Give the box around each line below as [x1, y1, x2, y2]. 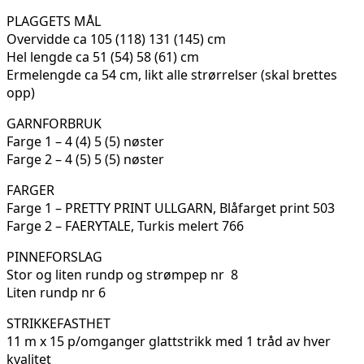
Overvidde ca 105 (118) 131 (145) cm [6, 30, 226, 49]
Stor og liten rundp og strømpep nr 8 [6, 266, 238, 284]
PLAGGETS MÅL [6, 12, 101, 31]
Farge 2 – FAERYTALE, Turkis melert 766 [6, 217, 244, 236]
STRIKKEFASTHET [6, 314, 110, 333]
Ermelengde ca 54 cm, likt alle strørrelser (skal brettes [6, 66, 337, 84]
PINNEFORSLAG [6, 248, 102, 266]
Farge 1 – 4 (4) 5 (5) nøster [6, 132, 164, 151]
